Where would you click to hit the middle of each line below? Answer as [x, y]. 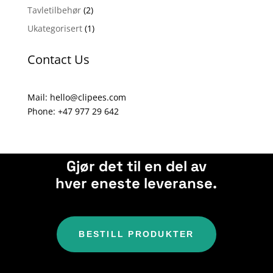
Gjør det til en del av [136, 166]
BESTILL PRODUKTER [136, 234]
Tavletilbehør [54, 10]
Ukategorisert [55, 29]
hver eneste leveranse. [136, 183]
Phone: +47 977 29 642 [73, 112]
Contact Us [58, 60]
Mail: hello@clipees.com [76, 97]
